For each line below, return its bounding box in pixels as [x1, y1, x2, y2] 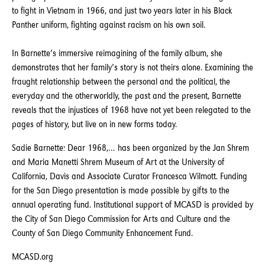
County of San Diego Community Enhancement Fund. [12, 227, 193, 238]
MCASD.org [12, 251, 53, 262]
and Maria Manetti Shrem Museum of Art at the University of [12, 156, 224, 167]
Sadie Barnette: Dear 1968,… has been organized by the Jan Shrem [12, 142, 249, 153]
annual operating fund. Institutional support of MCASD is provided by [12, 199, 253, 210]
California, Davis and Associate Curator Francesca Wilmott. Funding [12, 170, 247, 182]
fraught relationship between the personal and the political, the [12, 76, 230, 87]
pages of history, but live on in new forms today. [12, 118, 179, 130]
